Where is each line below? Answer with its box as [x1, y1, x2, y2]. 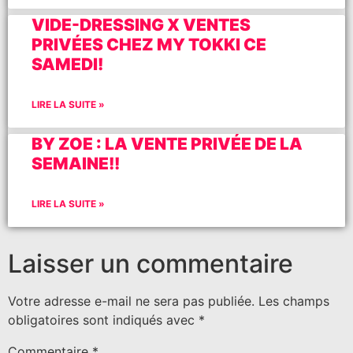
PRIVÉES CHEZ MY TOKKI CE [32, 34, 266, 54]
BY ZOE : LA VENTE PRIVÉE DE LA [32, 133, 303, 154]
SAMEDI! [32, 54, 103, 74]
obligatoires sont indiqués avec [8, 311, 199, 328]
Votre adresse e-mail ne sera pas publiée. [8, 292, 255, 309]
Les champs [258, 292, 329, 309]
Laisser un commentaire [8, 247, 293, 279]
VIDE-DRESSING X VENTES [32, 14, 251, 35]
